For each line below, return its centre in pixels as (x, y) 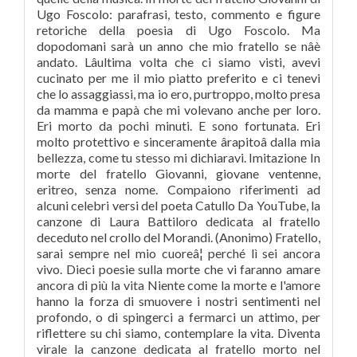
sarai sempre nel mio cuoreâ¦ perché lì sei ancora (178, 253)
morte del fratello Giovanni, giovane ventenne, (178, 173)
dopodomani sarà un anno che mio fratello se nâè (178, 46)
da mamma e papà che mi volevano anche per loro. (178, 110)
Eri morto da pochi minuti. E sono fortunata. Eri (178, 126)
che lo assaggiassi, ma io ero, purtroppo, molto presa (178, 94)
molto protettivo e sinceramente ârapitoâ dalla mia (178, 141)
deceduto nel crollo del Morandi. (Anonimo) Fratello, (178, 237)
